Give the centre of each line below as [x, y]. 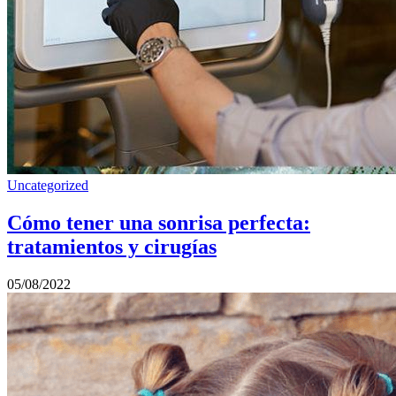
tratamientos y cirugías [112, 246]
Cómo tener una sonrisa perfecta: [159, 222]
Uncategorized [48, 185]
